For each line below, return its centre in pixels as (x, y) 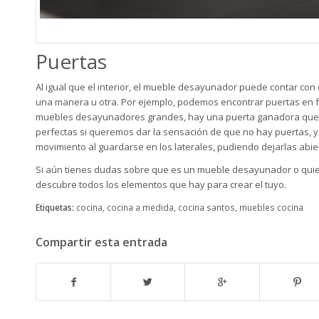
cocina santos (206, 208)
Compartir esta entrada (101, 242)
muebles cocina (271, 208)
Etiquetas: (55, 208)
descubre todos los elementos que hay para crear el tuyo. (161, 185)
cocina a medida (140, 208)
